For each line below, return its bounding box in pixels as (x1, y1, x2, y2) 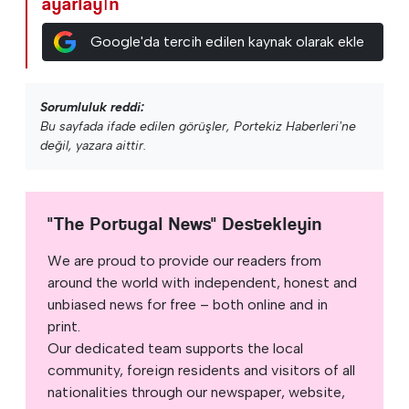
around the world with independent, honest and (47, 273, 357, 291)
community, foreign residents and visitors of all (47, 361, 355, 379)
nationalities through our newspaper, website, (47, 383, 345, 401)
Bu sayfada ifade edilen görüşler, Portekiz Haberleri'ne (40, 118, 356, 134)
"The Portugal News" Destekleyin (47, 213, 322, 235)
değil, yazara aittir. (40, 137, 146, 153)
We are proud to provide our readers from (47, 251, 321, 269)
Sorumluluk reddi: (40, 99, 144, 115)
